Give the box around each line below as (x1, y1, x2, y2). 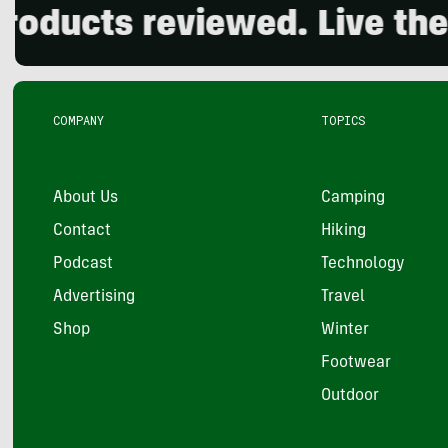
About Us (53, 189, 119, 206)
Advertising (53, 288, 136, 305)
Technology (320, 255, 405, 272)
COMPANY (53, 111, 105, 128)
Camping (320, 189, 385, 206)
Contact (53, 222, 112, 239)
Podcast (53, 255, 114, 272)
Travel (320, 288, 365, 305)
